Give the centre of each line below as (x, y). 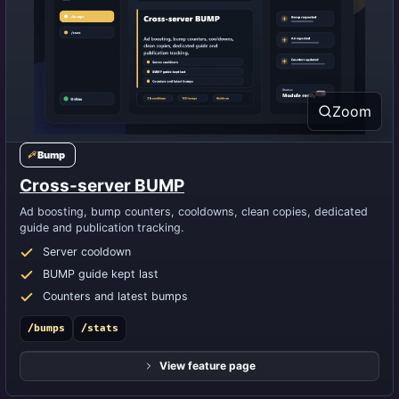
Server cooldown (87, 252)
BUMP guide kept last (101, 274)
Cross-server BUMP (102, 186)
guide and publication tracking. (102, 228)
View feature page (208, 366)
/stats (100, 328)
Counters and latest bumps (115, 296)
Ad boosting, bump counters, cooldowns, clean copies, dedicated (194, 212)
